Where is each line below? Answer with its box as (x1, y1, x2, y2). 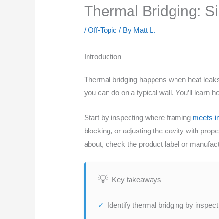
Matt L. (133, 26, 156, 35)
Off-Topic (88, 26, 117, 35)
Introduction (84, 52, 122, 61)
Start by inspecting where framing (84, 113, 193, 122)
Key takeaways (112, 175, 162, 184)
